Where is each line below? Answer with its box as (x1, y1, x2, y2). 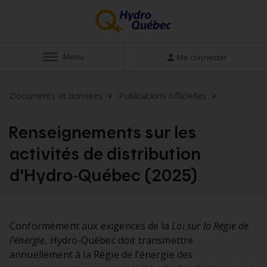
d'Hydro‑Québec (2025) (10, 164, 198, 185)
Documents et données (10, 90, 103, 102)
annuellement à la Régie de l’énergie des (10, 248, 193, 262)
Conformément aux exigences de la (10, 219, 172, 233)
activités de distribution (10, 143, 201, 163)
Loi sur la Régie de (172, 219, 249, 233)
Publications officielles (119, 90, 207, 102)
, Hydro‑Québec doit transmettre (45, 234, 194, 247)
